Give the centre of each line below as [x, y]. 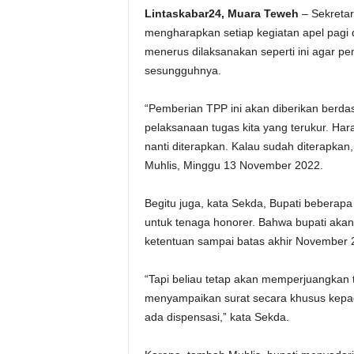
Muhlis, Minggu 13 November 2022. [233, 165]
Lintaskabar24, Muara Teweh [221, 13]
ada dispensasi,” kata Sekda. [217, 317]
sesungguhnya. [183, 70]
